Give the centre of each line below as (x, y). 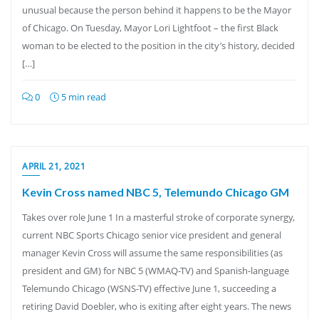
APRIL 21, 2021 (54, 166)
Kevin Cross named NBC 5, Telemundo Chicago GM (156, 192)
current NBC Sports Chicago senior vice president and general (152, 235)
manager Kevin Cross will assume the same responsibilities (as (152, 253)
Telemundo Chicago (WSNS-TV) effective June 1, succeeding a (149, 288)
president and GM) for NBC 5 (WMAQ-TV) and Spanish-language (156, 271)
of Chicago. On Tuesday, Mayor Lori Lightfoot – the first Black (150, 28)
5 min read (83, 97)
